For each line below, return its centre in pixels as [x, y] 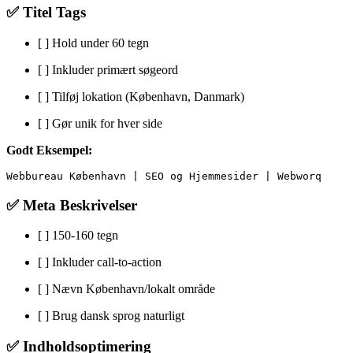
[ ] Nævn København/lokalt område [126, 289]
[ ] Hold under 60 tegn [93, 43]
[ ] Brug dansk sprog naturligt [111, 316]
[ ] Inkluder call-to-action [100, 262]
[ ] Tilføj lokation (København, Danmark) [141, 97]
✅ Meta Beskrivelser [72, 205]
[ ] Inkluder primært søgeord [108, 70]
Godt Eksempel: [49, 150]
